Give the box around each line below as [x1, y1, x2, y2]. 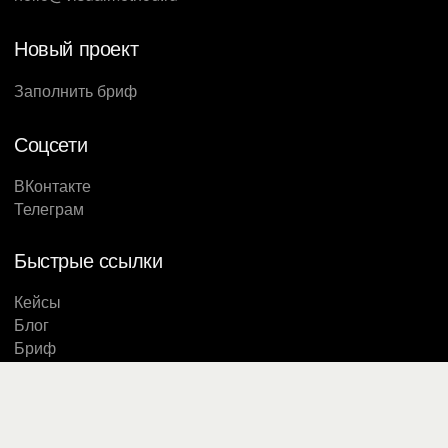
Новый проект [14, 32, 139, 62]
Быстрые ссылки [14, 244, 163, 274]
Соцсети [14, 128, 88, 158]
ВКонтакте [14, 173, 91, 197]
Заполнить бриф [14, 78, 137, 102]
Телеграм [14, 196, 84, 220]
